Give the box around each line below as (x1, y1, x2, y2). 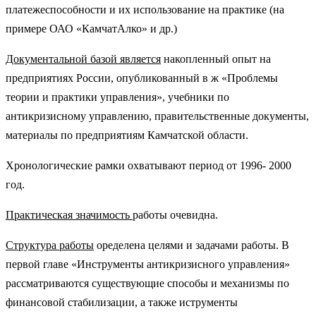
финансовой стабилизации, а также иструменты (6, 296, 238, 308)
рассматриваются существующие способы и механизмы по (6, 276, 289, 289)
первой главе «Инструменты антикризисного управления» (6, 257, 290, 270)
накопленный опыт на (161, 52, 271, 65)
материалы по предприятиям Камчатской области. (6, 128, 248, 141)
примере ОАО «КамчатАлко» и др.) (6, 22, 177, 35)
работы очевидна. (133, 208, 218, 221)
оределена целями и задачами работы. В (94, 238, 289, 251)
